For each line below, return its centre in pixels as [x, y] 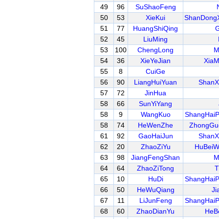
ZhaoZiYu [155, 147]
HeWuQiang [155, 190]
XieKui [155, 18]
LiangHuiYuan [155, 82]
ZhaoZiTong [155, 168]
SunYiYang [155, 104]
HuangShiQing [155, 28]
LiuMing [155, 39]
